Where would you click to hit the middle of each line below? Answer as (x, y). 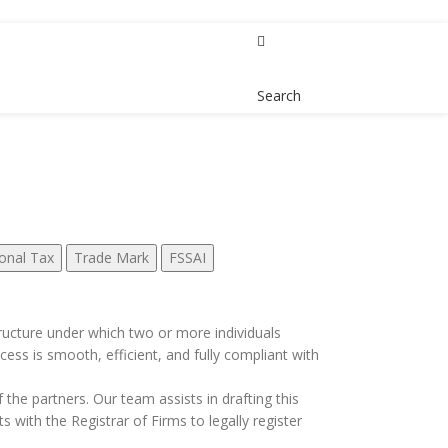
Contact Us (345, 69)
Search (278, 95)
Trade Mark (111, 258)
